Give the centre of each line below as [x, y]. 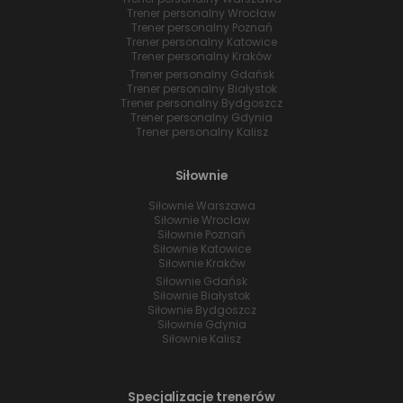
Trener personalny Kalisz [201, 131]
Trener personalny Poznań [201, 27]
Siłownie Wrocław [201, 219]
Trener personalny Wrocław [201, 13]
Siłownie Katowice [201, 248]
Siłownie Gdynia [201, 324]
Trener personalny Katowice [201, 41]
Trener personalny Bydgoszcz [201, 103]
